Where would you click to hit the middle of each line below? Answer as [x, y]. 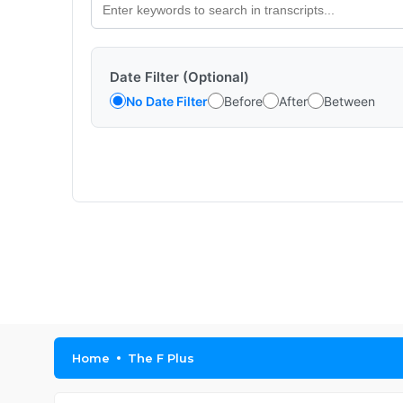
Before [243, 101]
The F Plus [161, 358]
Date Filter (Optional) [179, 77]
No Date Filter [167, 101]
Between [349, 101]
